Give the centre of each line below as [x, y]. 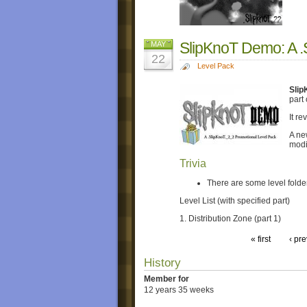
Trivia [193, 163]
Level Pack [216, 65]
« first [260, 239]
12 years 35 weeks [179, 290]
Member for [167, 279]
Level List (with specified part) [235, 200]
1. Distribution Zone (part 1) [230, 218]
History [162, 262]
